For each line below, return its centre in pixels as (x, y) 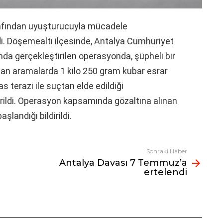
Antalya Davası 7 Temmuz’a (123, 163)
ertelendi (166, 172)
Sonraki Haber (167, 151)
